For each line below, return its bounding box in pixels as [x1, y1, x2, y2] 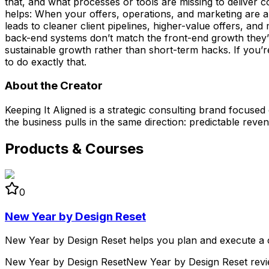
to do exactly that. [5, 55, 86, 68]
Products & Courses [5, 140, 144, 158]
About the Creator [5, 79, 103, 93]
